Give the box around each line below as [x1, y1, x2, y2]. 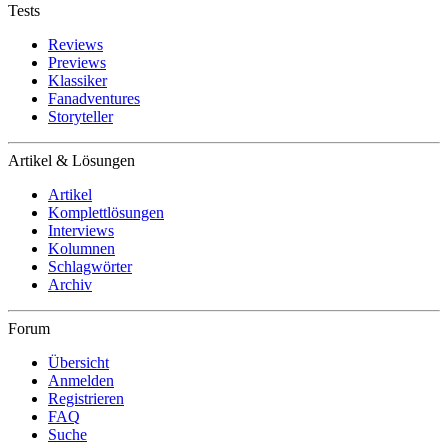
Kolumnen [48, 240, 115, 257]
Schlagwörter [48, 258, 132, 275]
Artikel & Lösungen [8, 152, 135, 169]
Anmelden [48, 372, 114, 389]
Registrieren [48, 390, 124, 407]
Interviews [48, 222, 114, 239]
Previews [48, 54, 106, 71]
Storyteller [48, 108, 113, 125]
